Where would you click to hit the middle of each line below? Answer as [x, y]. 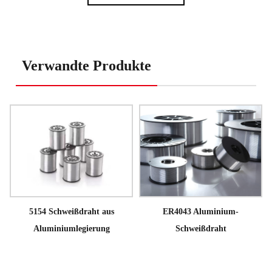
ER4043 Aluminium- [201, 211]
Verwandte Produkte [87, 66]
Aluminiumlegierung [71, 228]
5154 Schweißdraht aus [71, 211]
